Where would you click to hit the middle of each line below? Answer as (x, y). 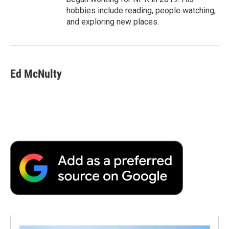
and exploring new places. (113, 21)
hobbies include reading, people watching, (141, 10)
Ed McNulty (36, 74)
